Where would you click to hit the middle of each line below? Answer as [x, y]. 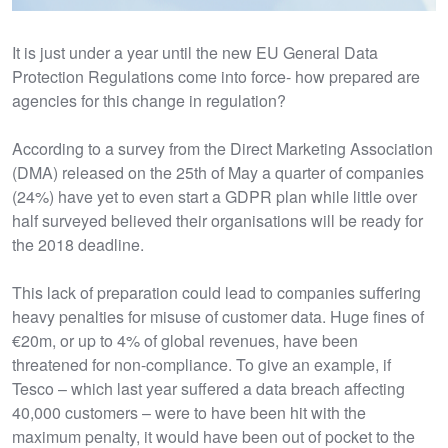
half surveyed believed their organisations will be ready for [217, 221]
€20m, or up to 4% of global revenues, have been [185, 341]
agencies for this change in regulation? [149, 101]
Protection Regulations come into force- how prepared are [216, 77]
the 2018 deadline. [78, 245]
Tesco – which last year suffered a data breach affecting [208, 389]
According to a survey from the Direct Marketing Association [222, 149]
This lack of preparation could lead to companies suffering [216, 293]
